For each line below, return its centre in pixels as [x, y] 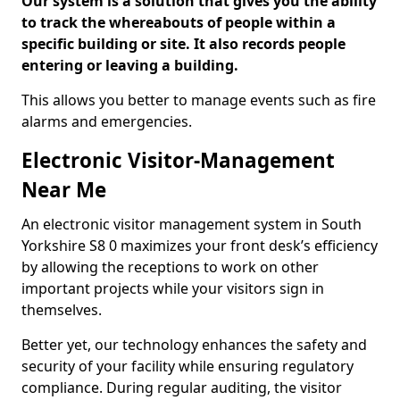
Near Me [64, 190]
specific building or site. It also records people [183, 44]
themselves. [62, 310]
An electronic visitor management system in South [192, 224]
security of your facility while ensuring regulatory [187, 366]
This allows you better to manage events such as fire [199, 100]
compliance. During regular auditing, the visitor [182, 387]
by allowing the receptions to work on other [170, 267]
